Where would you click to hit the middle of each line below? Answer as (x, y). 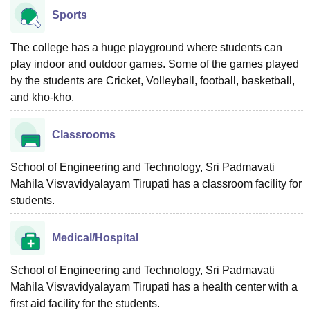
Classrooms (84, 134)
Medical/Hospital (95, 237)
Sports (70, 15)
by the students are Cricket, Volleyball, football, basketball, (153, 80)
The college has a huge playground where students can (146, 47)
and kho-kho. (42, 97)
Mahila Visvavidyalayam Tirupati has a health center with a (154, 286)
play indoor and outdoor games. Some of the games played (155, 64)
